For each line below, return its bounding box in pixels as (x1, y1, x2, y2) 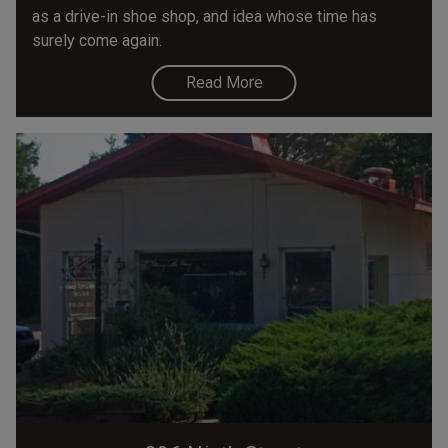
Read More (185, 73, 263, 93)
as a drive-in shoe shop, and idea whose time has (32, 7, 377, 27)
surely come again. (32, 31, 162, 51)
